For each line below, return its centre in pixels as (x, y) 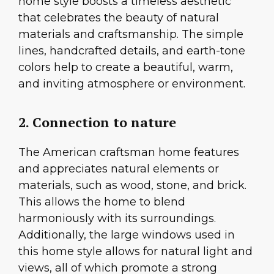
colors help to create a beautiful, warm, (126, 67)
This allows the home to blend (102, 202)
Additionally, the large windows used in (127, 235)
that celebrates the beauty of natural (119, 17)
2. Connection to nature (97, 122)
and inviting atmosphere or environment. (132, 83)
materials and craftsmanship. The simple (131, 34)
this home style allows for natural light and (135, 252)
